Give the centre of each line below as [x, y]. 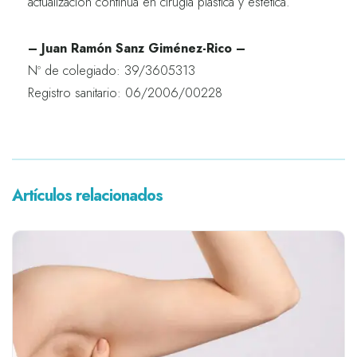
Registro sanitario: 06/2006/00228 [125, 93]
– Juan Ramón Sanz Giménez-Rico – [137, 49]
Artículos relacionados [87, 196]
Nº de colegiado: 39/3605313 [112, 71]
